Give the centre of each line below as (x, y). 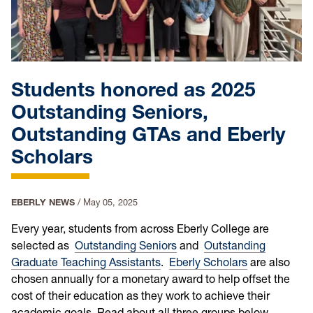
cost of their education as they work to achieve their (140, 296)
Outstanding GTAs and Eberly (148, 134)
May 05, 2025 (110, 203)
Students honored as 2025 (133, 90)
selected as (43, 246)
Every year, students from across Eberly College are (140, 229)
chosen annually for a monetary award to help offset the (151, 279)
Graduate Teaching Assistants (86, 262)
